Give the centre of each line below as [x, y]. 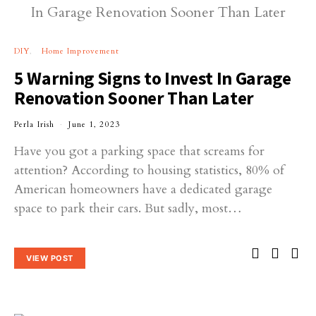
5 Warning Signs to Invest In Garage [153, 79]
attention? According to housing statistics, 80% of [149, 171]
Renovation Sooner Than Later [134, 98]
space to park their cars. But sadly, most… [128, 209]
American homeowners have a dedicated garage [143, 190]
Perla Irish [35, 125]
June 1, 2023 [94, 125]
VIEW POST [50, 258]
